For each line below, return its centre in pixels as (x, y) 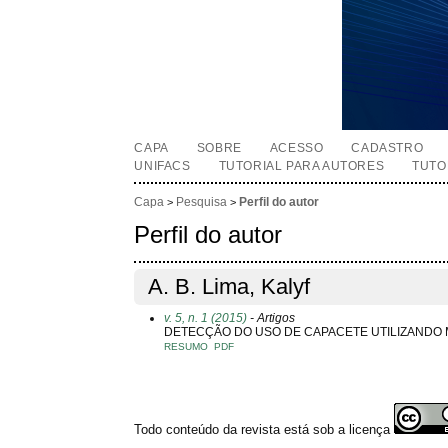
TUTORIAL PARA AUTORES (301, 166)
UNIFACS (162, 166)
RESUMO (186, 346)
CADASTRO (387, 148)
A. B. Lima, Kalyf (229, 287)
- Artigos (271, 317)
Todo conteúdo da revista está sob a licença (264, 429)
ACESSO (296, 148)
